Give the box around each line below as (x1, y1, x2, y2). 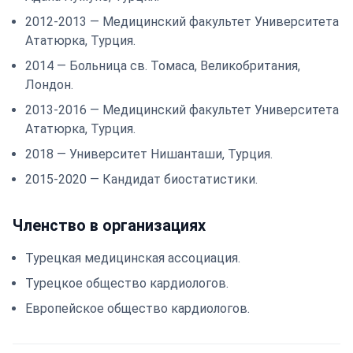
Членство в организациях (13, 216, 206, 235)
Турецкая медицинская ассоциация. (25, 251, 240, 266)
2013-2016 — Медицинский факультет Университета (25, 102, 339, 117)
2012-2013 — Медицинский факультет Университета (25, 14, 339, 29)
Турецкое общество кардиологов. (25, 276, 229, 291)
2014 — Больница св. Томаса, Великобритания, (25, 58, 300, 73)
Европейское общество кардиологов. (25, 301, 250, 316)
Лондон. (25, 77, 73, 92)
